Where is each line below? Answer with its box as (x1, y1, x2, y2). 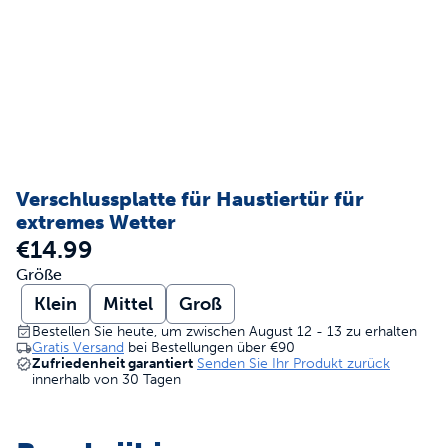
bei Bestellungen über (124, 339, 270, 356)
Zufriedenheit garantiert (32, 355, 193, 372)
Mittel (103, 293, 153, 315)
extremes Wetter (16, 210, 176, 234)
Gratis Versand (32, 339, 124, 356)
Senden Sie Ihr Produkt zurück (197, 355, 390, 372)
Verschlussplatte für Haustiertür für (16, 187, 364, 211)
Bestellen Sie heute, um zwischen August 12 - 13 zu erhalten (32, 323, 417, 340)
